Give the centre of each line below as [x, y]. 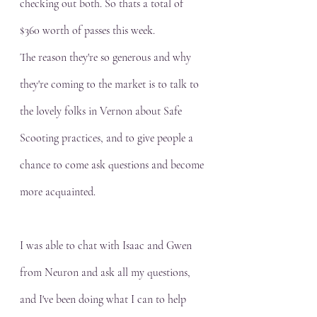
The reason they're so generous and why [107, 57]
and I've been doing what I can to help [104, 299]
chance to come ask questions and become [113, 165]
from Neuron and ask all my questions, [106, 272]
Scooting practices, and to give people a [108, 138]
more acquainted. [58, 192]
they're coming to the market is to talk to [111, 84]
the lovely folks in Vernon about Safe [102, 111]
